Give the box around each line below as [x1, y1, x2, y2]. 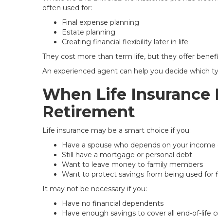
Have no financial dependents [62, 199, 163, 208]
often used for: [42, 3, 92, 12]
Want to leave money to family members [62, 160, 203, 169]
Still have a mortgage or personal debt [62, 150, 192, 159]
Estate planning [62, 28, 115, 36]
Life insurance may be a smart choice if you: [42, 126, 191, 135]
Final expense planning [62, 18, 139, 27]
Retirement [42, 102, 135, 121]
